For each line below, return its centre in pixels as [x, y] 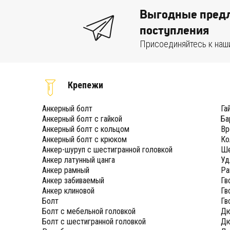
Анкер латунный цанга [79, 160]
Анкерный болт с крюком [85, 140]
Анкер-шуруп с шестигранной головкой [108, 150]
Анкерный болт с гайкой [82, 119]
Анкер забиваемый [73, 181]
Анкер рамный [66, 170]
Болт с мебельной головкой [89, 212]
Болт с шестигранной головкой [94, 222]
